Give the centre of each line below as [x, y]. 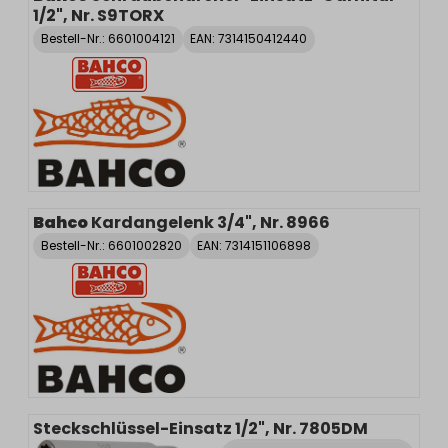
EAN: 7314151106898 [254, 245]
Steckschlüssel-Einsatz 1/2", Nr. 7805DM [200, 429]
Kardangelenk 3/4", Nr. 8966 [210, 222]
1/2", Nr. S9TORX [98, 16]
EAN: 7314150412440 [249, 39]
